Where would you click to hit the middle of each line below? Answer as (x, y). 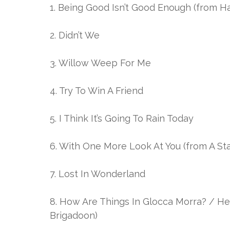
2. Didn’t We (75, 35)
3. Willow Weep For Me (100, 63)
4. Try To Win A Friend (97, 91)
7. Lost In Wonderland (98, 174)
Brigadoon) (74, 216)
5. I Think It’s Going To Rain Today (122, 119)
